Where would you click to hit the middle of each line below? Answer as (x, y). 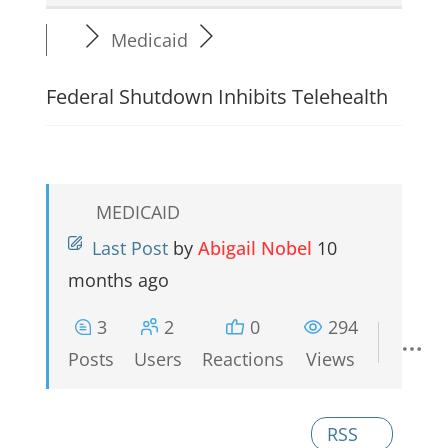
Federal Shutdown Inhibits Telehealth (216, 96)
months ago (118, 279)
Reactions (242, 358)
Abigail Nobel (254, 247)
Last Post (129, 247)
